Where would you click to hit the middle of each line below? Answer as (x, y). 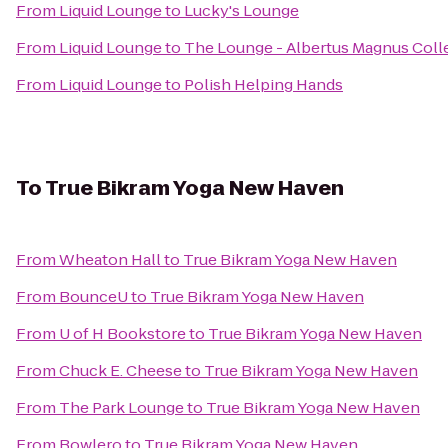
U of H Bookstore (122, 333)
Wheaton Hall (110, 259)
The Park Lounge (121, 407)
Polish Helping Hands (263, 84)
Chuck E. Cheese (120, 370)
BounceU (93, 296)
